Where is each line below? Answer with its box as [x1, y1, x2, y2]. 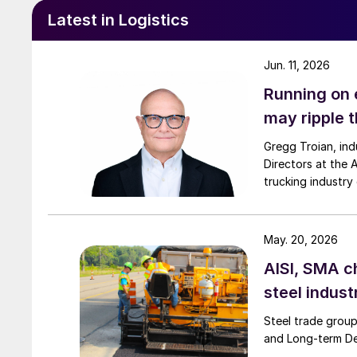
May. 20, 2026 [264, 232, 338, 246]
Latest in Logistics [48, 10, 189, 29]
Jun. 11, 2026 [264, 57, 330, 72]
